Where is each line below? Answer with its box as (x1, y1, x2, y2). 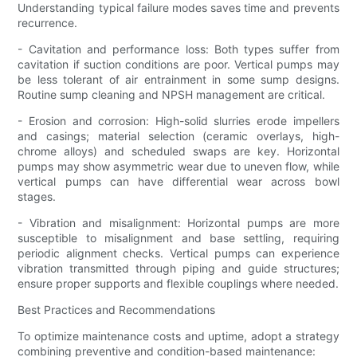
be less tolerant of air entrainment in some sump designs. (18, 72, 339, 86)
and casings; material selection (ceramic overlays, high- (18, 128, 339, 143)
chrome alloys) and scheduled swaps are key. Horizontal (18, 143, 339, 158)
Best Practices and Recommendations (18, 302, 216, 316)
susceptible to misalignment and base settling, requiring (18, 230, 339, 245)
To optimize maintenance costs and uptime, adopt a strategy (18, 328, 339, 343)
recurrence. (18, 15, 78, 29)
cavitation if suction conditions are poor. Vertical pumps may (18, 57, 339, 71)
